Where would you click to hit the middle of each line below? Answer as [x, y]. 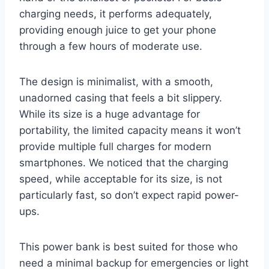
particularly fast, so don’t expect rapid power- [129, 195]
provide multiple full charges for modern [115, 147]
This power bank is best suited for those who [128, 247]
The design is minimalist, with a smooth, [116, 82]
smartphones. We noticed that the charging [124, 163]
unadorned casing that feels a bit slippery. [121, 98]
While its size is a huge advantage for [110, 114]
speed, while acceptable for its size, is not [121, 179]
